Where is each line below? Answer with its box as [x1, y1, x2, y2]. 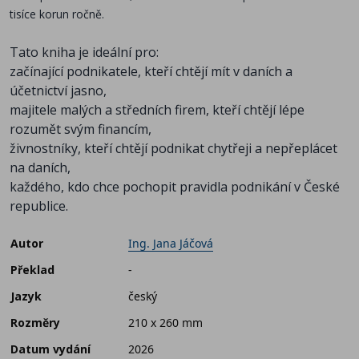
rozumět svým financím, [10, 120, 151, 139]
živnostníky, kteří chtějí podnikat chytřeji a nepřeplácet [10, 139, 337, 158]
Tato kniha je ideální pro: [10, 43, 159, 62]
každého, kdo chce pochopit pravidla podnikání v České [10, 178, 340, 196]
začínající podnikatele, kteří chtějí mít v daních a [10, 63, 292, 81]
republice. [10, 197, 68, 216]
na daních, [10, 159, 71, 177]
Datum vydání [10, 341, 91, 357]
